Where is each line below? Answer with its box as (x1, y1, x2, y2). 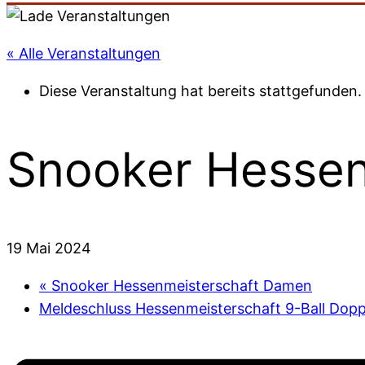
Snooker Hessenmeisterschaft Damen (47, 277, 312, 295)
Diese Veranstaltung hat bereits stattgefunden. (39, 82, 362, 99)
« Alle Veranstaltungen (7, 45, 161, 62)
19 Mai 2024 (7, 240, 91, 257)
